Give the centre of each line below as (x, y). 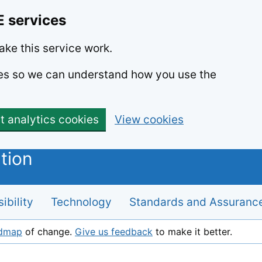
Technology (81, 202)
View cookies (149, 120)
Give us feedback (114, 232)
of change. (49, 232)
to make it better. (192, 232)
